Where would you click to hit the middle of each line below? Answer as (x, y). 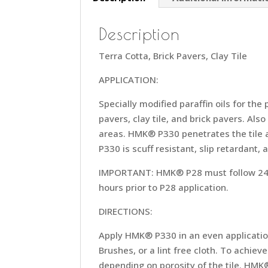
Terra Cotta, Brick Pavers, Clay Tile (173, 55)
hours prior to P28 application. (164, 187)
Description (140, 33)
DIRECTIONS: (126, 211)
